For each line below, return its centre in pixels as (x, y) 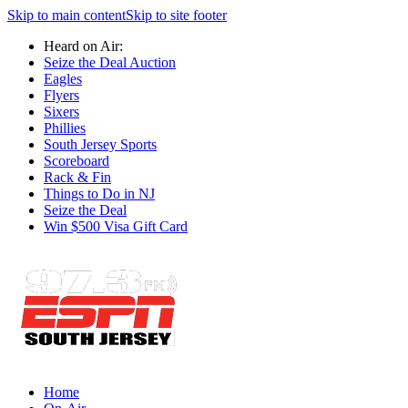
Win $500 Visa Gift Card (116, 226)
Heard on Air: (83, 46)
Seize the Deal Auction (110, 62)
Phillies (65, 128)
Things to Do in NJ (99, 194)
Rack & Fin (77, 177)
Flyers (61, 95)
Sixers (61, 112)
